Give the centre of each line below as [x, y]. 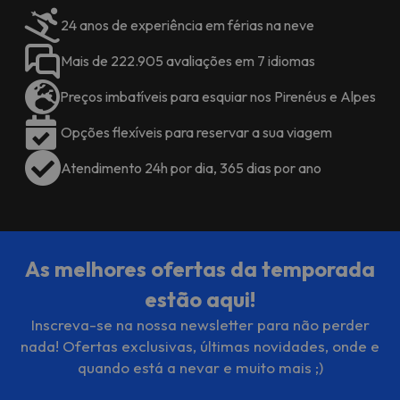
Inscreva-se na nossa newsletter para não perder [200, 324]
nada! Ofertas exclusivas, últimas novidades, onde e [200, 346]
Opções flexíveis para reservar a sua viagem [196, 132]
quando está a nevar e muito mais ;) [200, 367]
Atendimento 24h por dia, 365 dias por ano [191, 167]
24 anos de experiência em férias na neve [187, 25]
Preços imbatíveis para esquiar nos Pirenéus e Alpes [217, 96]
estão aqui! [200, 299]
